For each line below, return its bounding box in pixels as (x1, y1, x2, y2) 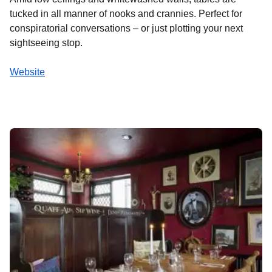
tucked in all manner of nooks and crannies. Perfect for (10, 8, 242, 19)
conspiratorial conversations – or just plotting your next (10, 22, 243, 33)
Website (10, 66, 45, 77)
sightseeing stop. (10, 37, 83, 48)
